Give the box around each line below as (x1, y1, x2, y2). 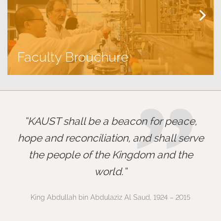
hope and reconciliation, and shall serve (17, 132, 204, 144)
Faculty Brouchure (17, 49, 129, 65)
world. (94, 165, 123, 178)
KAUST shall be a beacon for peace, (28, 115, 197, 127)
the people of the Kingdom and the (28, 148, 193, 161)
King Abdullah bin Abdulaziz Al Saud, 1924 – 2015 (31, 193, 190, 201)
